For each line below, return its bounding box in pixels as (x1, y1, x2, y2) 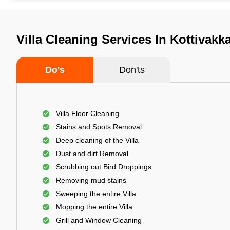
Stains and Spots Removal (56, 123, 142, 131)
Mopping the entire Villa (56, 203, 132, 211)
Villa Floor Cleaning (56, 109, 119, 118)
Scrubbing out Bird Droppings (56, 163, 151, 171)
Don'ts (119, 65, 145, 75)
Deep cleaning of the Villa (56, 136, 139, 144)
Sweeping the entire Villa (56, 189, 136, 198)
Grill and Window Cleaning (56, 216, 142, 224)
